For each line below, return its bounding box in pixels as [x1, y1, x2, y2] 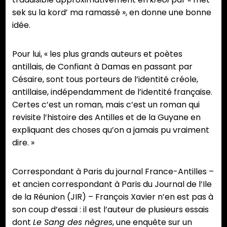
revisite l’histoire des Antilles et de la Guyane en [12, 111, 201, 124]
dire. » [12, 137, 34, 149]
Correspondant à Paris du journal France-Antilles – [12, 166, 214, 178]
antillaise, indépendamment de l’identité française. [12, 86, 212, 98]
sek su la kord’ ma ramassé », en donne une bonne [12, 7, 211, 19]
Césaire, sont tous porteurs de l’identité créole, [12, 73, 198, 86]
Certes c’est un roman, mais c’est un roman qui [12, 99, 200, 111]
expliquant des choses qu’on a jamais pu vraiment [12, 124, 209, 136]
